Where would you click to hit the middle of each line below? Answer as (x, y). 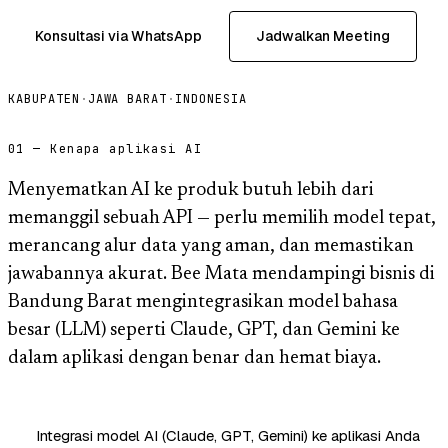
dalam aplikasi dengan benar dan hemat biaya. (194, 358)
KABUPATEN (44, 98)
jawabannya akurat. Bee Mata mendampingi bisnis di (221, 274)
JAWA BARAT (127, 98)
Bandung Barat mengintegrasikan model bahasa (203, 302)
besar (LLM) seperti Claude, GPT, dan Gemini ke (204, 330)
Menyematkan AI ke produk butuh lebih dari (191, 190)
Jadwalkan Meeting (323, 35)
